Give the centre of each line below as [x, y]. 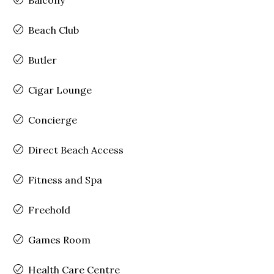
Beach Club [54, 30]
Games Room [60, 239]
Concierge [53, 120]
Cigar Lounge [60, 90]
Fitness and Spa [65, 180]
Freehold [50, 209]
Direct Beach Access [76, 150]
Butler [43, 60]
